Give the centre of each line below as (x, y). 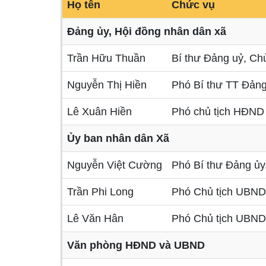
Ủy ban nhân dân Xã (120, 138)
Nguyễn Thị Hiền (107, 85)
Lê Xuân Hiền (99, 112)
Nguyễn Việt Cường (115, 165)
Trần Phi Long (100, 192)
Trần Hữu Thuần (106, 58)
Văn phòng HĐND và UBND (136, 245)
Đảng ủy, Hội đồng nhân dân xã (147, 31)
